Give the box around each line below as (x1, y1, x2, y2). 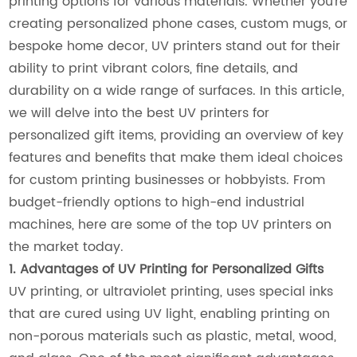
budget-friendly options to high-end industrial (9, 192, 305, 214)
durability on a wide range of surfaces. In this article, (9, 80, 345, 102)
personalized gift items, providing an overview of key (9, 125, 344, 147)
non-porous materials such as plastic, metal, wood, (9, 326, 337, 347)
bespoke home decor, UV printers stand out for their (9, 36, 341, 57)
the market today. (9, 237, 124, 258)
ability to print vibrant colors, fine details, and (9, 58, 299, 80)
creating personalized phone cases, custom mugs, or (9, 14, 348, 35)
